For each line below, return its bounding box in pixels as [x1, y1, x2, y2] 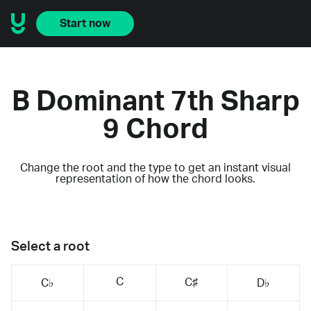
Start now [60, 18, 110, 29]
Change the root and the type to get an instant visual [20, 162, 291, 174]
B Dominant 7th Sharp [11, 87, 300, 116]
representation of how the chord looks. [56, 173, 255, 185]
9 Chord [103, 115, 208, 144]
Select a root [11, 239, 90, 253]
